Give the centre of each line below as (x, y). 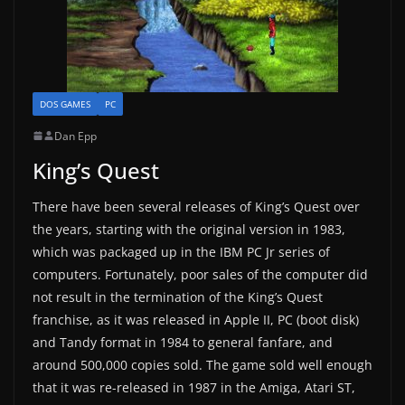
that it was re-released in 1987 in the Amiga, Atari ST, (194, 387)
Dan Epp (75, 136)
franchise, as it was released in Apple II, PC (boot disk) (196, 319)
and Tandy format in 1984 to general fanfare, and (183, 342)
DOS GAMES (65, 104)
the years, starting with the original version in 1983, (189, 229)
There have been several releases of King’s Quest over (196, 206)
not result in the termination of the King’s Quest (178, 297)
